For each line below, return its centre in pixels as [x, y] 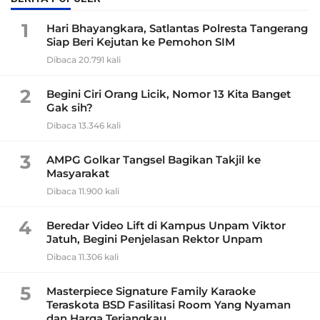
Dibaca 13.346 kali [84, 125]
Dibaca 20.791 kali [84, 59]
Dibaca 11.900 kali [83, 191]
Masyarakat [78, 173]
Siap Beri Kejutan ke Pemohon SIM [141, 41]
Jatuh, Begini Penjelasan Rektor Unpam [155, 239]
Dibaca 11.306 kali [82, 256]
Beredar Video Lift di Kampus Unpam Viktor [166, 225]
